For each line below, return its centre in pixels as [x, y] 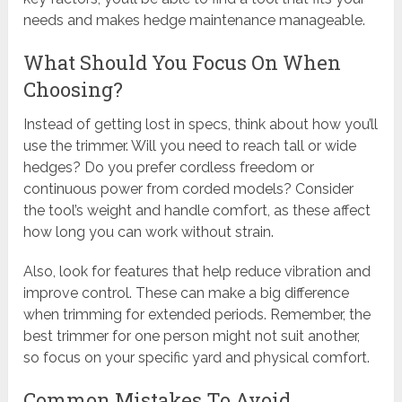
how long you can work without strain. [149, 232]
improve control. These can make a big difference [187, 293]
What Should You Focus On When [183, 63]
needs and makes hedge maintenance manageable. [195, 21]
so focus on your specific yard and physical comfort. [197, 358]
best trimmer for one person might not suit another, [192, 336]
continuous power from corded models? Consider [189, 189]
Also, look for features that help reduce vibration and [197, 272]
